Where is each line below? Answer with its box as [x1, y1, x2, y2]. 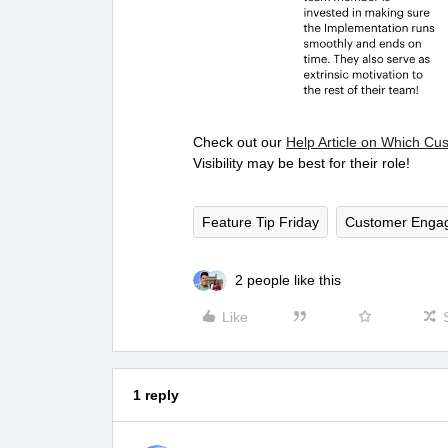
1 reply [133, 387, 179, 403]
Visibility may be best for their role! [193, 155, 414, 171]
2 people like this [235, 272, 341, 288]
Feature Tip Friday [202, 214, 319, 230]
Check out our [193, 134, 286, 150]
